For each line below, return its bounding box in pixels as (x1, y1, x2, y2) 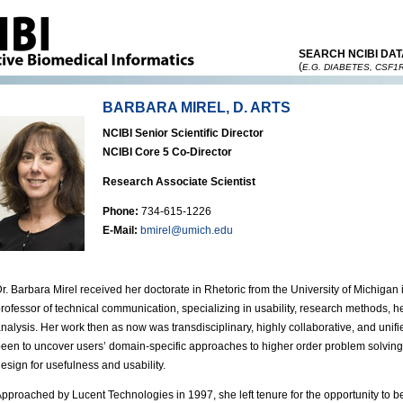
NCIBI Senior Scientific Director (103, 127, 264, 139)
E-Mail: (103, 224, 138, 237)
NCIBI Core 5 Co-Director (103, 146, 232, 158)
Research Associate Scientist (103, 175, 255, 188)
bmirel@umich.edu (140, 224, 233, 237)
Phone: (103, 205, 139, 218)
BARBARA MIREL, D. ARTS (103, 100, 291, 115)
